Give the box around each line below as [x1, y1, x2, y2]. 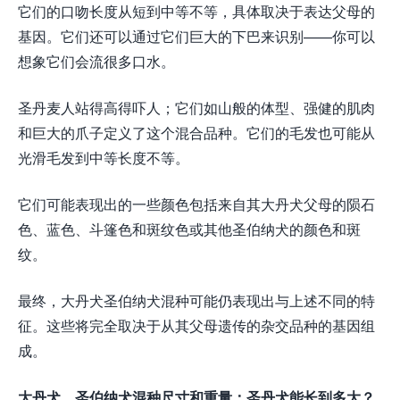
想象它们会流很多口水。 [18, 51, 175, 72]
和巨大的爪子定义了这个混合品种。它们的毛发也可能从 [18, 122, 375, 144]
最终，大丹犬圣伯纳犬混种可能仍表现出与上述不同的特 [18, 290, 375, 312]
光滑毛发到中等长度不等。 [18, 147, 189, 169]
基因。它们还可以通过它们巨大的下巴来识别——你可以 [18, 26, 375, 47]
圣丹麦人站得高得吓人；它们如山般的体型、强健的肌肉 [18, 97, 375, 119]
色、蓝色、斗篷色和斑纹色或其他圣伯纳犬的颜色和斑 [18, 219, 361, 240]
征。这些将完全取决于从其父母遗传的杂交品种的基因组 [18, 315, 375, 337]
